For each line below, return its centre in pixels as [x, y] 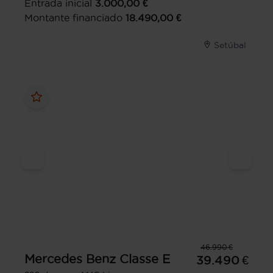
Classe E [145, 259]
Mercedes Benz [70, 259]
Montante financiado [73, 17]
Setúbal [230, 45]
